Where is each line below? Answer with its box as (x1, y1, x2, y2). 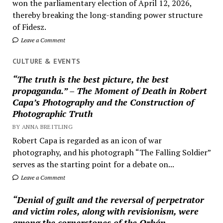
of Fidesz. (12, 21, 46, 33)
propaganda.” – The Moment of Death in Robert (12, 84, 207, 97)
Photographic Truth (12, 107, 93, 119)
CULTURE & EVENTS (12, 57, 81, 66)
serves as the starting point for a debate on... (12, 158, 174, 170)
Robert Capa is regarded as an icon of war (12, 134, 162, 146)
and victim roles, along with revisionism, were (12, 205, 199, 217)
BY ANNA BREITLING (12, 122, 73, 130)
